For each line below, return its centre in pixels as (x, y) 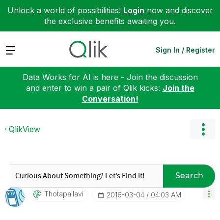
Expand (19, 49)
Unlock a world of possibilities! (65, 10)
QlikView (25, 129)
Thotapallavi (64, 193)
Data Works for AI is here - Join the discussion (110, 77)
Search (189, 176)
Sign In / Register (185, 50)
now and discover (179, 10)
